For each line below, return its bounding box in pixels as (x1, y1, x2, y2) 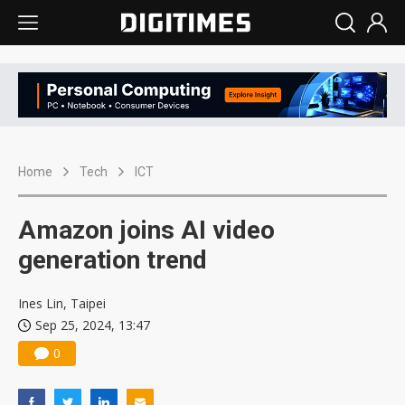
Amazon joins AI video (18, 215, 275, 246)
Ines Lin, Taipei (18, 295, 106, 313)
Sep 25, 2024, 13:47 (35, 316, 150, 334)
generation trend (18, 245, 207, 276)
